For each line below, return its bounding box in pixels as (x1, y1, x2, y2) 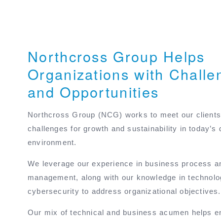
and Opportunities (28, 81, 159, 102)
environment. (28, 138, 77, 147)
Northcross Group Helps (28, 46, 205, 66)
